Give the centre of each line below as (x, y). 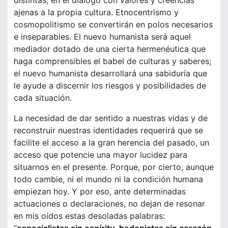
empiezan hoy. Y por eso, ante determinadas (100, 192)
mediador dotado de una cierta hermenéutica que (110, 49)
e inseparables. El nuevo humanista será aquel (102, 37)
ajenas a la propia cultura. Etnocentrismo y (96, 12)
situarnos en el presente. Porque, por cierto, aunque (114, 167)
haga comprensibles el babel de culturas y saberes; (112, 61)
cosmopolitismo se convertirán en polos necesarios (113, 25)
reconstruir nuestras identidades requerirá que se (108, 131)
